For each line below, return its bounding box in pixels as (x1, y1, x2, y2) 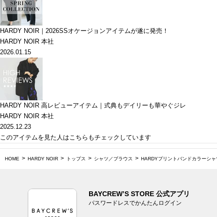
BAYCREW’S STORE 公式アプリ (88, 190, 190, 198)
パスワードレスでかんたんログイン (88, 200, 182, 207)
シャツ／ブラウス (94, 156, 133, 162)
